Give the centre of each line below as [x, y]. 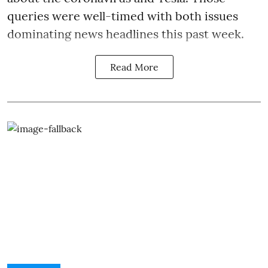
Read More [134, 67]
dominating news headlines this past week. [126, 33]
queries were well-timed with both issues [123, 16]
